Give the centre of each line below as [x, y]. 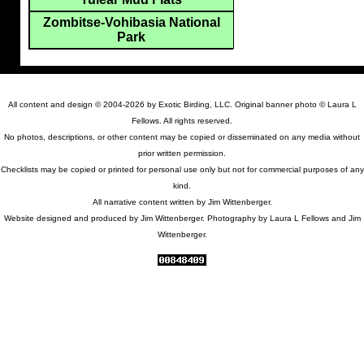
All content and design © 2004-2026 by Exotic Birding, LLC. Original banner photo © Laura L [182, 104]
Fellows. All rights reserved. [182, 120]
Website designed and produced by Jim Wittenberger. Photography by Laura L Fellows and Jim [182, 218]
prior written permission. [182, 153]
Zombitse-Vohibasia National [131, 22]
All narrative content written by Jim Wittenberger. [182, 201]
